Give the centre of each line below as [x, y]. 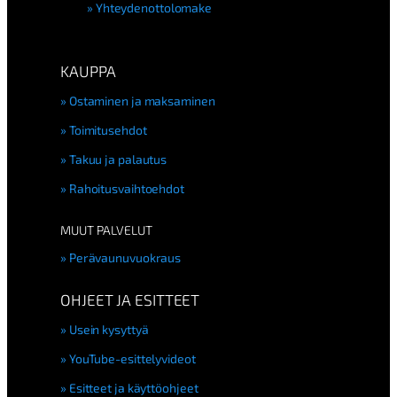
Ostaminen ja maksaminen [142, 101]
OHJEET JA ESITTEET [130, 299]
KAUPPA [88, 70]
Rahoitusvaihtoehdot [126, 189]
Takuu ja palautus [118, 160]
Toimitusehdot [108, 130]
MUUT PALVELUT [106, 230]
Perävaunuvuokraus [125, 258]
